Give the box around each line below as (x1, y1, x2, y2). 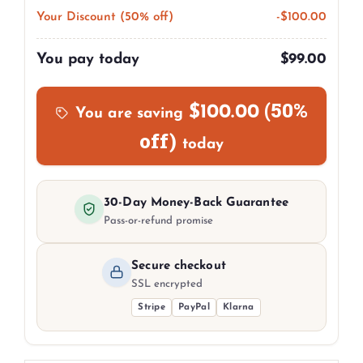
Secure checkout (131, 260, 226, 273)
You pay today (36, 52, 139, 68)
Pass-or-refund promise (104, 216, 214, 227)
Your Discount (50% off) (36, 11, 173, 24)
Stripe (138, 302, 166, 313)
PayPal (178, 302, 210, 313)
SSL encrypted (131, 279, 203, 290)
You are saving (75, 106, 189, 122)
